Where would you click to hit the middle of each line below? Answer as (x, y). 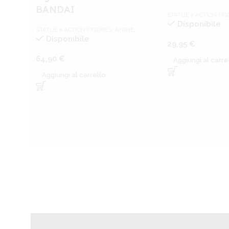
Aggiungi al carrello (74, 75)
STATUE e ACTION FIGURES (74, 29)
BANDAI (55, 9)
